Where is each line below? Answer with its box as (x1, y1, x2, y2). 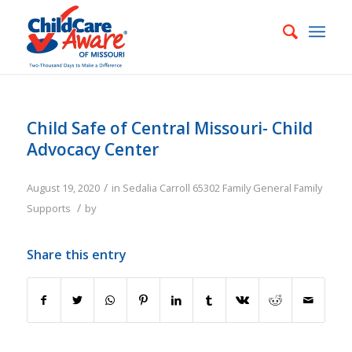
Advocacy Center (26, 138, 159, 160)
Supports (26, 201, 71, 215)
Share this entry (26, 246, 126, 263)
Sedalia (122, 181, 157, 195)
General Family (252, 181, 322, 195)
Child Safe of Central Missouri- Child (26, 117, 313, 139)
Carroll (159, 181, 190, 195)
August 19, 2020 (26, 181, 100, 195)
